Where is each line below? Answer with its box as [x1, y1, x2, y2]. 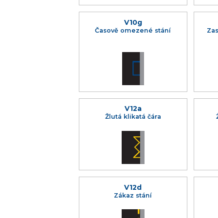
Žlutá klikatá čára [105, 113, 161, 121]
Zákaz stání [114, 191, 152, 199]
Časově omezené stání [95, 26, 171, 34]
